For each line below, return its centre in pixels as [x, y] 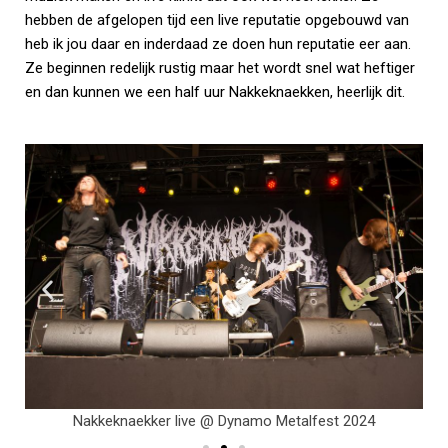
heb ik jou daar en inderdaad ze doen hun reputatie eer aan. [218, 44]
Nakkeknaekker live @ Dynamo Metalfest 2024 [224, 421]
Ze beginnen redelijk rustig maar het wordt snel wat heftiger [220, 68]
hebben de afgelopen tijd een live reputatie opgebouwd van [217, 20]
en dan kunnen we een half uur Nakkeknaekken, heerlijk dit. [215, 92]
